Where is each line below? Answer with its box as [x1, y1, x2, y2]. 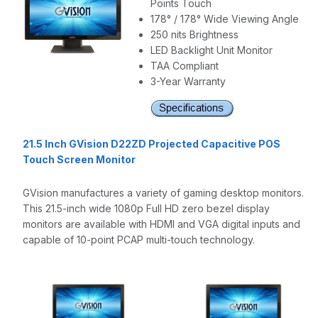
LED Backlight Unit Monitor [150, 44, 273, 56]
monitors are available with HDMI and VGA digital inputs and [23, 218, 300, 230]
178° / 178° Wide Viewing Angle [150, 13, 299, 25]
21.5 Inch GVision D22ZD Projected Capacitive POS [23, 137, 280, 150]
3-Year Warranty [150, 75, 226, 87]
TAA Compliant [150, 60, 219, 72]
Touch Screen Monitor [23, 153, 136, 165]
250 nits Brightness [150, 28, 238, 40]
